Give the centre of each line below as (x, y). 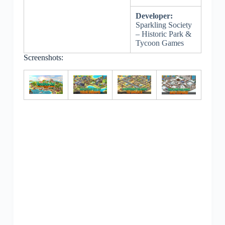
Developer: (154, 16)
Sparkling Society (163, 25)
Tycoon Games (159, 43)
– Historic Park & (163, 34)
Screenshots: (43, 58)
